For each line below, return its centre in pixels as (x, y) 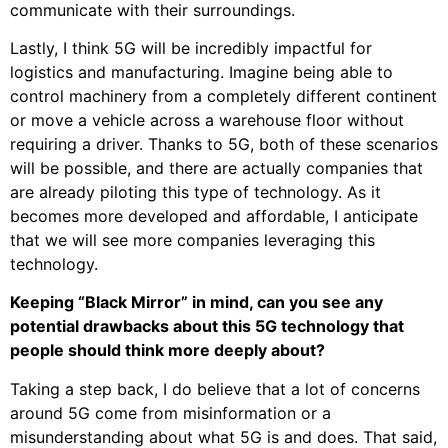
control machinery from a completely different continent (223, 95)
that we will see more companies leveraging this (192, 239)
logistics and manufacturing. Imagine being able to (201, 71)
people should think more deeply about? (167, 350)
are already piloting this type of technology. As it (195, 191)
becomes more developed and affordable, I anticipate (214, 215)
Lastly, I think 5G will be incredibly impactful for (191, 47)
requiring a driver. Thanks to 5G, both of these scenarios (224, 143)
